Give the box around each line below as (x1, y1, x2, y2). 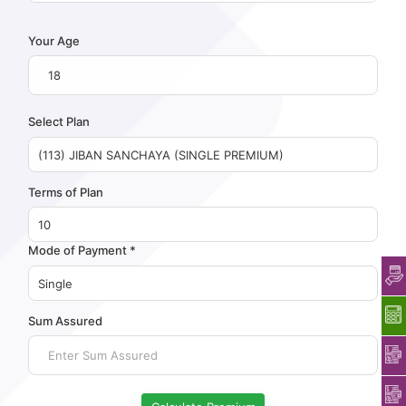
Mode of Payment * (28, 243, 137, 258)
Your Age (28, 33, 81, 48)
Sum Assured (28, 313, 103, 328)
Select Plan (28, 114, 91, 130)
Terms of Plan (28, 184, 104, 199)
